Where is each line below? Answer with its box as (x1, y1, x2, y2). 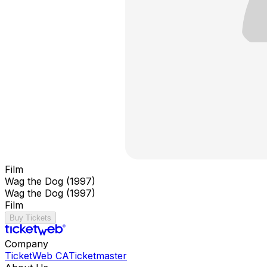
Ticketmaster (69, 249, 127, 262)
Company (5, 237, 48, 250)
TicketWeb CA (5, 249, 69, 262)
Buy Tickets (10, 213, 51, 222)
